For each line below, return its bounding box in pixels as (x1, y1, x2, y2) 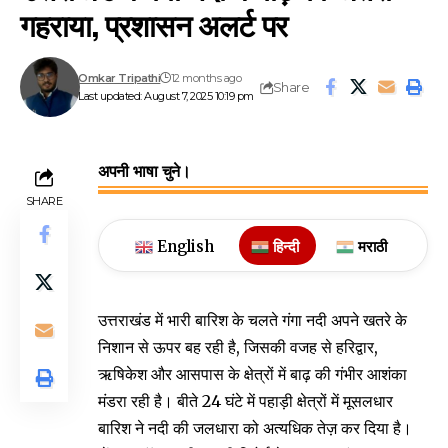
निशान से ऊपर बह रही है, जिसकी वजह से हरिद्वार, (98, 337, 378, 358)
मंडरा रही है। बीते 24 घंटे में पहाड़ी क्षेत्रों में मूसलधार (98, 391, 393, 412)
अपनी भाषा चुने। (98, 162, 191, 181)
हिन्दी (272, 237, 299, 257)
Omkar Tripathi (78, 71, 161, 85)
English (156, 237, 214, 257)
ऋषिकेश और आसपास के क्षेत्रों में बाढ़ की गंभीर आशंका (98, 364, 407, 385)
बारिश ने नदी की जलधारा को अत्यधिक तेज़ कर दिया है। (98, 418, 412, 439)
